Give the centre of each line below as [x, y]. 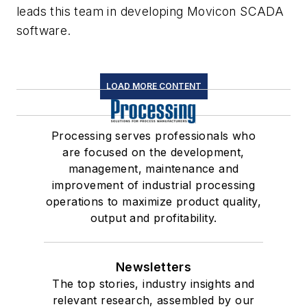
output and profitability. [153, 218]
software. [44, 31]
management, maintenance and [153, 169]
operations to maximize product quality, [153, 202]
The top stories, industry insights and [153, 284]
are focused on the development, [153, 152]
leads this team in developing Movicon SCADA [150, 12]
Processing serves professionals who [153, 136]
